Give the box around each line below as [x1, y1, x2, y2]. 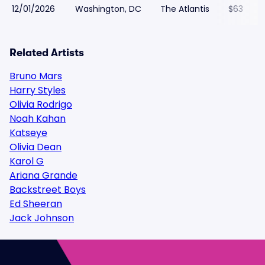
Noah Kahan [9, 112, 66, 125]
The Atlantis [160, 3, 209, 15]
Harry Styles [9, 83, 66, 97]
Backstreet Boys [9, 183, 86, 196]
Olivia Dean [9, 140, 62, 154]
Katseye [9, 126, 47, 140]
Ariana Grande [9, 169, 77, 182]
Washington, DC [75, 3, 141, 15]
